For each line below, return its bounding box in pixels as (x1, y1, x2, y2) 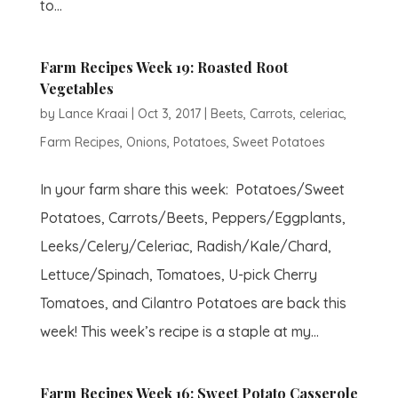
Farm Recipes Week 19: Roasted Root (39, 58, 288, 76)
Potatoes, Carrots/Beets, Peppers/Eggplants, (39, 209, 346, 227)
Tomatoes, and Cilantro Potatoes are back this (39, 294, 346, 312)
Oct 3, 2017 (137, 106, 201, 122)
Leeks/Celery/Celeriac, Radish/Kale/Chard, (39, 237, 331, 255)
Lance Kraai (58, 106, 128, 122)
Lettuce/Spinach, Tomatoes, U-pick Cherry (39, 266, 317, 283)
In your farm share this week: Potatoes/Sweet (39, 180, 345, 198)
